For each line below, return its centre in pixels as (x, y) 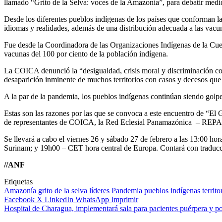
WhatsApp (92, 199)
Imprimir (125, 199)
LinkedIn (59, 199)
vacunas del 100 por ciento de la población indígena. (86, 54)
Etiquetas (18, 181)
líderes (99, 190)
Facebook (19, 199)
